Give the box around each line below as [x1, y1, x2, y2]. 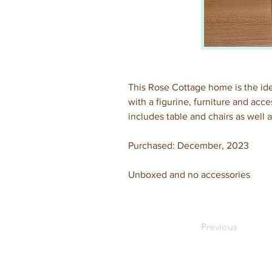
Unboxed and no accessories [128, 169, 250, 180]
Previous [201, 221, 237, 233]
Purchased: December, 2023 [128, 140, 249, 151]
